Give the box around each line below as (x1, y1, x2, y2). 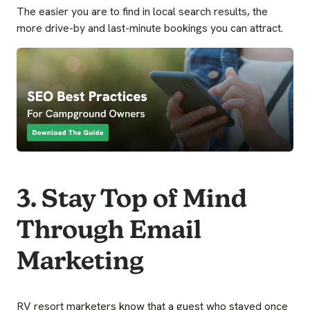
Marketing (17, 245, 144, 277)
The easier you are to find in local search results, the (17, 4, 268, 19)
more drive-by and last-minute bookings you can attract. (17, 21, 283, 36)
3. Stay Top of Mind (17, 183, 247, 215)
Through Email (17, 214, 201, 246)
